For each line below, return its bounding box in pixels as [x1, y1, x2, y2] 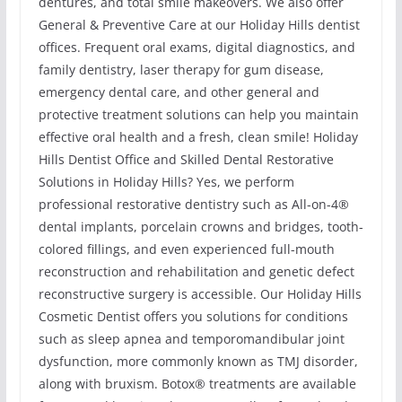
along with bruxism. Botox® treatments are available [38, 375, 356, 393]
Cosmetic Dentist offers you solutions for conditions [38, 308, 348, 326]
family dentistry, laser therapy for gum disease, [38, 61, 324, 79]
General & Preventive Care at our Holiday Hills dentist [38, 16, 360, 34]
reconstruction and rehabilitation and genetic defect [38, 263, 354, 281]
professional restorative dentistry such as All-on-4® [38, 196, 349, 214]
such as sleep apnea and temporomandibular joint [38, 330, 345, 348]
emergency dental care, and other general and [38, 83, 319, 101]
